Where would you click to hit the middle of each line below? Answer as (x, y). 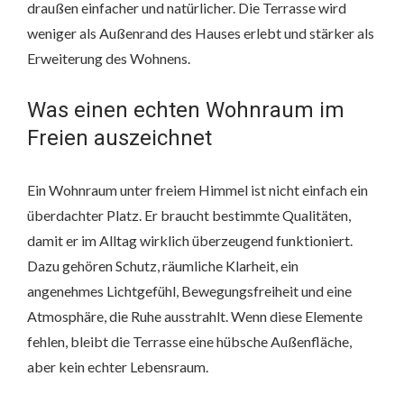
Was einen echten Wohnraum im (186, 110)
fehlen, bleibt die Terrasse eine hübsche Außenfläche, (189, 342)
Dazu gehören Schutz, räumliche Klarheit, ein (163, 266)
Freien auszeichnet (119, 138)
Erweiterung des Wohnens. (109, 59)
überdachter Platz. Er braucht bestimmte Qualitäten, (189, 216)
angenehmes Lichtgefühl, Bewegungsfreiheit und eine (189, 291)
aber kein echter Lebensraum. (118, 367)
